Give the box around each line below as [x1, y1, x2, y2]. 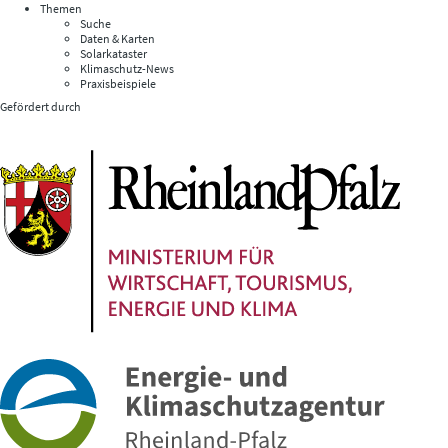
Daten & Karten [80, 31, 155, 47]
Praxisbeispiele [80, 76, 156, 92]
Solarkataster [80, 46, 147, 62]
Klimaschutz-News [80, 61, 174, 77]
